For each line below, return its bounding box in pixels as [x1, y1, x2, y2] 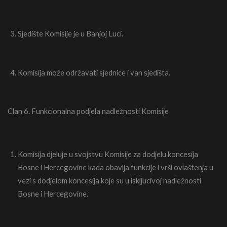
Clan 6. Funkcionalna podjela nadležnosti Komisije [8, 106, 169, 116]
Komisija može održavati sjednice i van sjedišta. [18, 68, 170, 78]
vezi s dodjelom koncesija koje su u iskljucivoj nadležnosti [18, 175, 201, 185]
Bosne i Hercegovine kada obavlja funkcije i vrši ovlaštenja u [18, 162, 213, 172]
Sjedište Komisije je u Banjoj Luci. [18, 28, 123, 38]
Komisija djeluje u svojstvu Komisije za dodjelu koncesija [18, 149, 198, 159]
